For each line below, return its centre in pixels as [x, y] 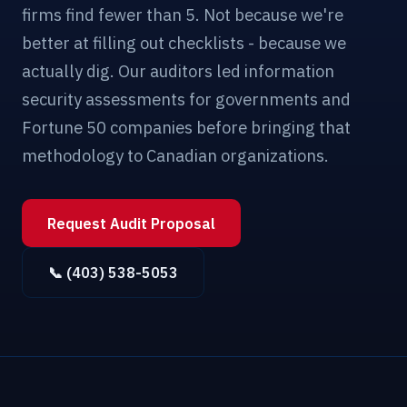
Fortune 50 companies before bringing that [186, 128]
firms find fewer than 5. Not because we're [183, 15]
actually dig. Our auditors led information [178, 71]
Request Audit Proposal [131, 223]
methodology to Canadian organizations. [175, 156]
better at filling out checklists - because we [184, 43]
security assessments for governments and [186, 99]
